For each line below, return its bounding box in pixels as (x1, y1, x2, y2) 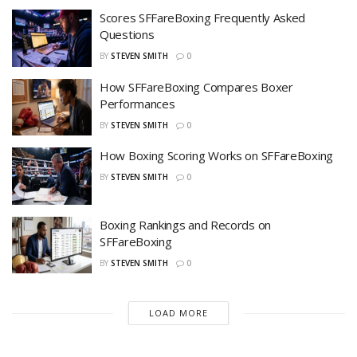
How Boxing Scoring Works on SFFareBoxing (100, 147, 333, 164)
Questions (100, 26, 155, 43)
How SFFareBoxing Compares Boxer (100, 78, 293, 95)
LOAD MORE (148, 307, 208, 320)
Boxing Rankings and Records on (100, 216, 271, 233)
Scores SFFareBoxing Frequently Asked (100, 10, 306, 26)
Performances (100, 95, 175, 112)
